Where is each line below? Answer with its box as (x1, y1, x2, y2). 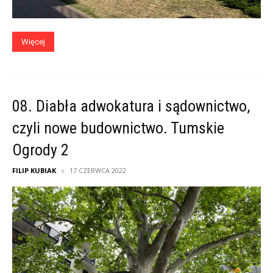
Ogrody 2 (12, 140, 69, 159)
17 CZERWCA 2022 (69, 165, 126, 175)
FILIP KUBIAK (12, 165, 56, 175)
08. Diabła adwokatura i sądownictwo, (12, 96, 250, 115)
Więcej (21, 37, 45, 46)
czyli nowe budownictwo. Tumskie (12, 118, 224, 137)
